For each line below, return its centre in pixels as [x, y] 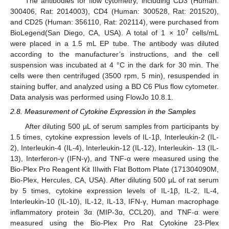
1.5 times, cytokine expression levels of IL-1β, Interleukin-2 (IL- [114, 137]
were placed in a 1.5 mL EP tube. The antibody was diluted [114, 44]
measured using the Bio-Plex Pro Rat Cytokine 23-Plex [114, 223]
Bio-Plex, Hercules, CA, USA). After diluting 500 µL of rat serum [114, 180]
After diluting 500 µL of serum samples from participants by [122, 126]
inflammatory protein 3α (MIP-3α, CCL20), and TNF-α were [114, 212]
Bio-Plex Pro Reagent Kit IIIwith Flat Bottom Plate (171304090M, [114, 169]
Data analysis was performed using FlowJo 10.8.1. [92, 97]
